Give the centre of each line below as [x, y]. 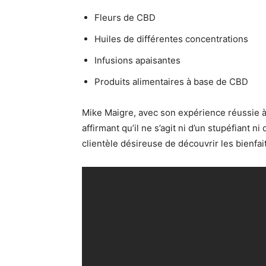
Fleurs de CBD [125, 18]
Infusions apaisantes [137, 61]
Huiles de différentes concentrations [171, 39]
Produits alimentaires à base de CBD [171, 82]
